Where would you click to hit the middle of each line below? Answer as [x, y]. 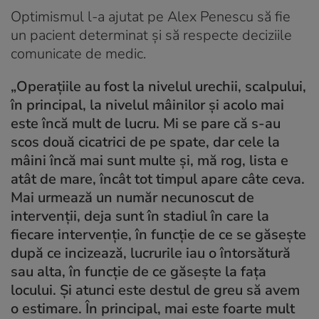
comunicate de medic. [78, 54]
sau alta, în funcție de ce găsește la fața [138, 272]
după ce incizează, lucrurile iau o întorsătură [151, 253]
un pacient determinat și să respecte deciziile [151, 36]
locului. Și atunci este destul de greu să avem [155, 291]
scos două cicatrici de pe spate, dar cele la [145, 142]
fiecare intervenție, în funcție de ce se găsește [158, 235]
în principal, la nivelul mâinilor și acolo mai [147, 105]
